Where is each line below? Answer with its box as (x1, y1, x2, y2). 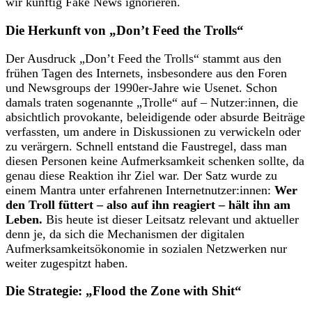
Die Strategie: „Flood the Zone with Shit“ (6, 283, 242, 299)
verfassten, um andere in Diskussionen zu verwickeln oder (6, 124, 301, 139)
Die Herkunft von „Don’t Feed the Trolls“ (6, 22, 244, 38)
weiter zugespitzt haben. (6, 256, 128, 270)
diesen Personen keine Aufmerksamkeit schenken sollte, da (6, 153, 304, 168)
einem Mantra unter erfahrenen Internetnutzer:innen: (6, 182, 274, 197)
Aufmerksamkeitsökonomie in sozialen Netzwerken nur (6, 241, 287, 256)
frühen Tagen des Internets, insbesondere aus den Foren (6, 65, 287, 80)
